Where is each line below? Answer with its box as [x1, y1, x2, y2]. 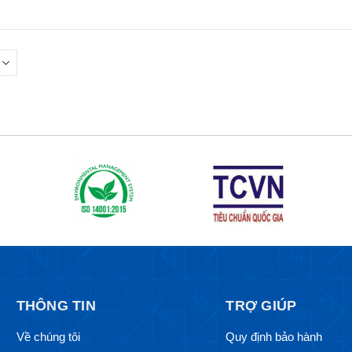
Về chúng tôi [16, 330, 80, 344]
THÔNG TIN [16, 298, 96, 314]
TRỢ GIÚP [225, 298, 297, 314]
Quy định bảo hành [225, 330, 323, 344]
